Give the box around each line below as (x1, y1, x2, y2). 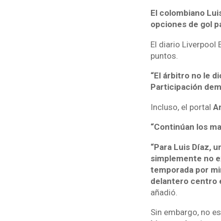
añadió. (150, 187, 178, 197)
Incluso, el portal (150, 102, 213, 112)
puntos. (150, 50, 178, 61)
